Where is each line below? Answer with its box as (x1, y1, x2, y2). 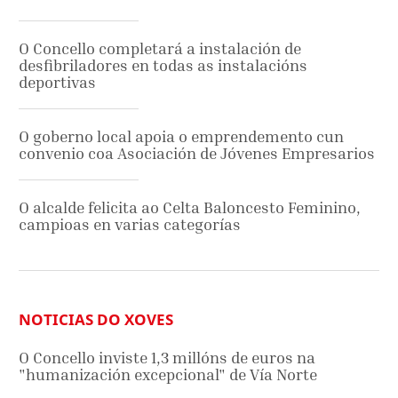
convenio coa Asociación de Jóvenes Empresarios (19, 144, 375, 163)
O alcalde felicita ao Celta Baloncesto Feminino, (19, 198, 361, 218)
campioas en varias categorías (19, 215, 241, 235)
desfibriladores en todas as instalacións (19, 56, 307, 76)
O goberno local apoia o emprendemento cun (19, 127, 344, 147)
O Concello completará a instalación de (19, 39, 301, 59)
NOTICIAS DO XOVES (19, 309, 173, 330)
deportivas (19, 73, 96, 92)
